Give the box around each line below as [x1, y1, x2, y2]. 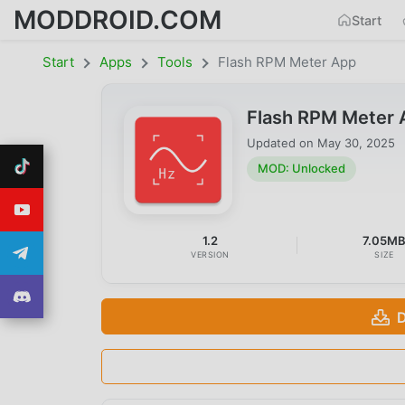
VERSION [191, 249, 231, 259]
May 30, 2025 [317, 135, 395, 150]
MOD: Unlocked [258, 161, 345, 176]
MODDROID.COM [14, 4, 221, 35]
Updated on [247, 135, 317, 150]
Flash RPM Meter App [218, 53, 356, 71]
